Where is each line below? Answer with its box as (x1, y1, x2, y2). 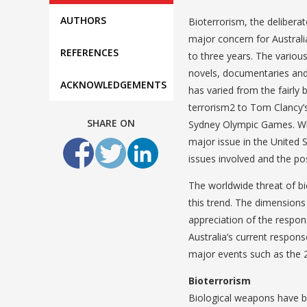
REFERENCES (60, 46, 119, 60)
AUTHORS (60, 14, 106, 27)
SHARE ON (87, 116, 136, 130)
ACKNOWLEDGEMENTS (60, 78, 167, 92)
